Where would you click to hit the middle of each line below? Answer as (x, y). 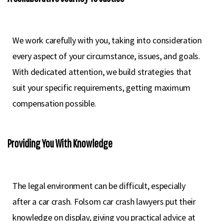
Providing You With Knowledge (60, 143)
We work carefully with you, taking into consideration (107, 40)
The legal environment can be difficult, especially (99, 186)
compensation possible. (55, 103)
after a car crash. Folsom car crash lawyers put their (104, 202)
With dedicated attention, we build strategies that (102, 72)
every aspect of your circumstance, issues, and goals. (106, 56)
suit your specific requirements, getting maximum (102, 88)
